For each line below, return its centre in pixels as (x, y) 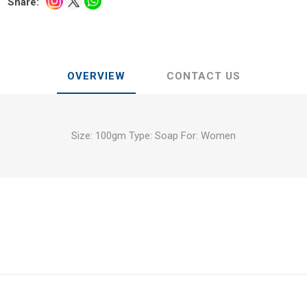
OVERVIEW (96, 76)
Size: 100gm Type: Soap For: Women (153, 136)
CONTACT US (203, 76)
